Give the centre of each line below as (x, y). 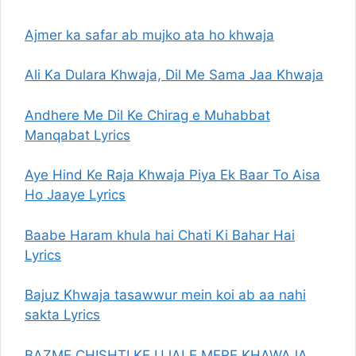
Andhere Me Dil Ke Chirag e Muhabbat (147, 115)
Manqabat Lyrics (77, 135)
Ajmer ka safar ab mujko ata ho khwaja (149, 35)
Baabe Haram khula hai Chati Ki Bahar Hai (160, 235)
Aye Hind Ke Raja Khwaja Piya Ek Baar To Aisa (172, 175)
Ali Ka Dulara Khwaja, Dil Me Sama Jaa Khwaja (174, 75)
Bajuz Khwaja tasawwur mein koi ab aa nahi (165, 295)
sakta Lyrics (62, 315)
